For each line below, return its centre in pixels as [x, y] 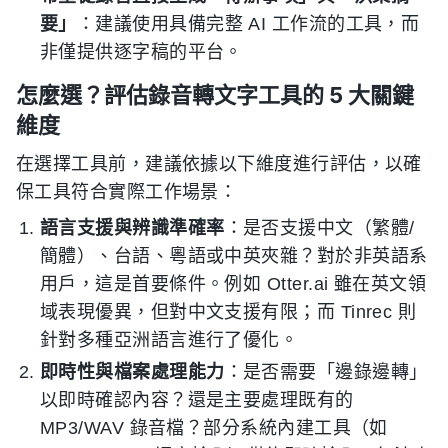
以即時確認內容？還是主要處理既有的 [197, 400]
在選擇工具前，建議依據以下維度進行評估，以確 [219, 164]
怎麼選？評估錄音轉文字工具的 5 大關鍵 [215, 95]
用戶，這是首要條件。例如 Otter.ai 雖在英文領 [233, 284]
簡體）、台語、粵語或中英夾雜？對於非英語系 [234, 256]
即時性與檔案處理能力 [132, 372]
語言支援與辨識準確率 [132, 228]
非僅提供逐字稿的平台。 [141, 52]
